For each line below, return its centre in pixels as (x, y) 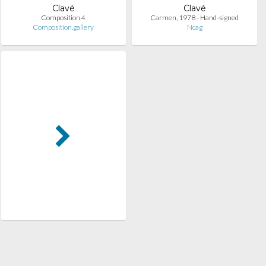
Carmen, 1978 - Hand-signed (195, 18)
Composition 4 (64, 18)
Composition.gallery (64, 27)
